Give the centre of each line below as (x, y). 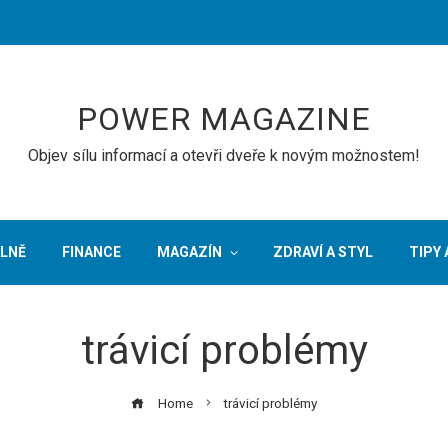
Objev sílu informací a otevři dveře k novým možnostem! (224, 155)
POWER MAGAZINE (224, 119)
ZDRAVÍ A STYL (322, 252)
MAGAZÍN (189, 252)
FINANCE (91, 252)
